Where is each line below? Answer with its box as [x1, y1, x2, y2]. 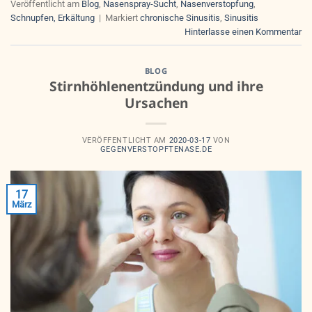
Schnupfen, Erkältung [10, 12, 95, 23]
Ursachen [124, 93, 188, 113]
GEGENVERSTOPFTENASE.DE [100, 145, 212, 155]
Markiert [105, 12, 140, 23]
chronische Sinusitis [140, 12, 220, 23]
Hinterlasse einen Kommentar [185, 26, 302, 37]
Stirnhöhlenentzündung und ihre [49, 77, 263, 96]
